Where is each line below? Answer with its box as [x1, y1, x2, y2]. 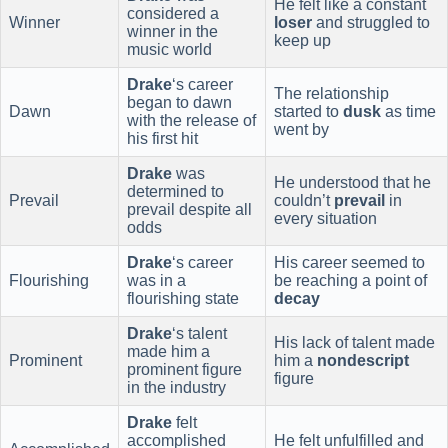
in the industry [127, 379, 226, 397]
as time [381, 103, 436, 121]
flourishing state [127, 290, 239, 308]
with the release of [127, 112, 256, 130]
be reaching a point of [274, 272, 427, 290]
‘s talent [172, 325, 227, 343]
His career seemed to [274, 254, 425, 272]
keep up [274, 32, 331, 50]
